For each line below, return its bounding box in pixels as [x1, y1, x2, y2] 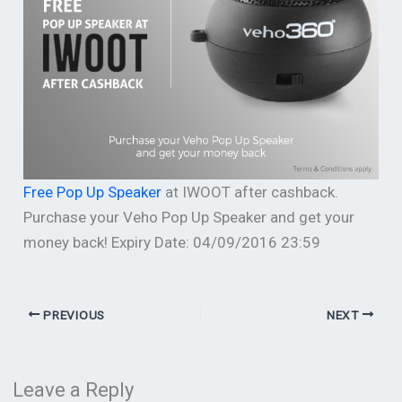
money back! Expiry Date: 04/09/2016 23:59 [23, 233, 321, 252]
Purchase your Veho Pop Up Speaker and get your [23, 208, 355, 227]
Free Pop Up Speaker [23, 183, 162, 202]
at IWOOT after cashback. [162, 183, 339, 202]
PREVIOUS [39, 307, 105, 322]
